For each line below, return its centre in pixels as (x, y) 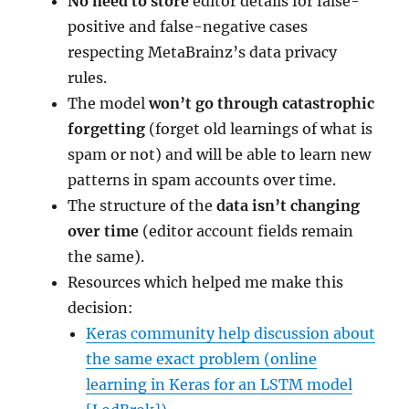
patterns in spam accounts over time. (202, 179)
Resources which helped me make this (206, 282)
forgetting (107, 128)
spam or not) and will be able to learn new (220, 154)
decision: (101, 307)
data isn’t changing (288, 205)
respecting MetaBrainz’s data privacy (203, 52)
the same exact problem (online (202, 358)
